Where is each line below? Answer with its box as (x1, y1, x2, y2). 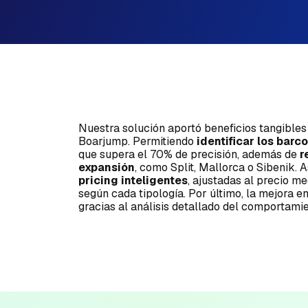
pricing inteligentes (78, 173, 188, 188)
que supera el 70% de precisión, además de (78, 147, 300, 162)
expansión (78, 160, 135, 175)
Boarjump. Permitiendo (78, 134, 197, 149)
